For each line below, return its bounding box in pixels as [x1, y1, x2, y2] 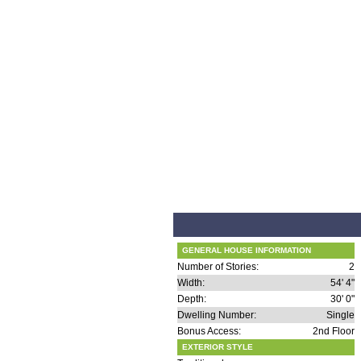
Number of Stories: [177, 261, 259, 272]
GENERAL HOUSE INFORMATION [180, 246, 311, 255]
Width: [177, 277, 205, 288]
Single [326, 309, 355, 321]
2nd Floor [313, 326, 355, 337]
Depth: [177, 293, 206, 305]
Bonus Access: [177, 326, 241, 337]
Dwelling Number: [177, 309, 256, 321]
